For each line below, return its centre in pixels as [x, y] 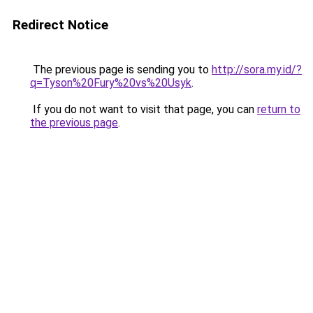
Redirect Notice [60, 25]
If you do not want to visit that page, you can [144, 109]
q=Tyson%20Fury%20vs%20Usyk [111, 83]
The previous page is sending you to [121, 70]
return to [279, 109]
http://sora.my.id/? [257, 70]
